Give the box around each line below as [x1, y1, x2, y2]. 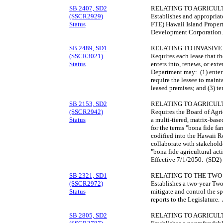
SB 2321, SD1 [69, 172, 107, 180]
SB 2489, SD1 [69, 44, 107, 52]
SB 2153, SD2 [69, 100, 107, 108]
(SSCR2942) [69, 108, 103, 116]
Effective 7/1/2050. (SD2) [150, 156, 222, 164]
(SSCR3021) [69, 52, 103, 60]
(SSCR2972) [69, 180, 103, 188]
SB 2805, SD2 [69, 212, 107, 220]
